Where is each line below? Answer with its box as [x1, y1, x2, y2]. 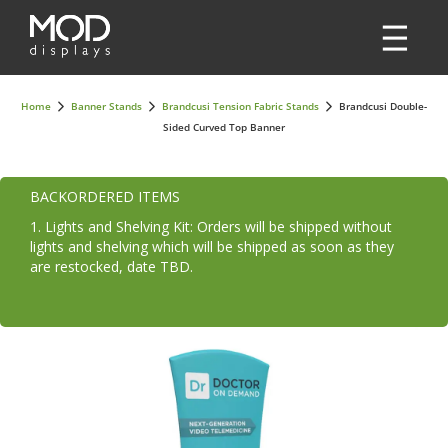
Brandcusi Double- [339, 99, 427, 113]
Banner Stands [71, 99, 142, 113]
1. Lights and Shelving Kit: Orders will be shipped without [30, 217, 392, 236]
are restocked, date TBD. [30, 257, 193, 276]
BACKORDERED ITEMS [30, 187, 180, 206]
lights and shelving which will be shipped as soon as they [30, 237, 394, 256]
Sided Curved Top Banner [163, 120, 285, 134]
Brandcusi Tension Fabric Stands [162, 99, 319, 113]
